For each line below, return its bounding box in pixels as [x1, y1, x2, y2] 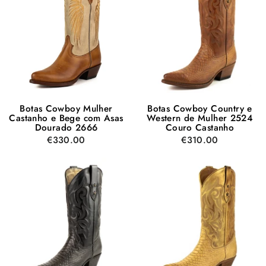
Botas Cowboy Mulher [20, 102, 113, 115]
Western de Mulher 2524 [146, 111, 254, 125]
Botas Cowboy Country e [147, 102, 252, 115]
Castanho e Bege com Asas [9, 111, 123, 125]
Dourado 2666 [34, 121, 98, 134]
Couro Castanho [165, 121, 235, 134]
